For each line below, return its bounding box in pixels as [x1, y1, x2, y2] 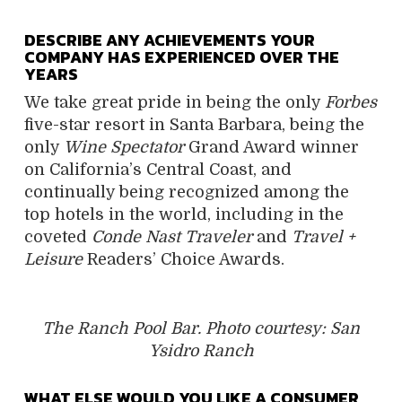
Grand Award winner [184, 137, 359, 156]
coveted [24, 227, 92, 246]
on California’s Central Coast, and [24, 160, 292, 179]
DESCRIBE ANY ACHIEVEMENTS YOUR [24, 27, 315, 52]
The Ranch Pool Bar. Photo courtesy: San [42, 319, 360, 337]
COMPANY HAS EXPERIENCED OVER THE [24, 44, 339, 69]
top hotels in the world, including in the [24, 205, 344, 223]
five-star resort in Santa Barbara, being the [24, 115, 364, 134]
